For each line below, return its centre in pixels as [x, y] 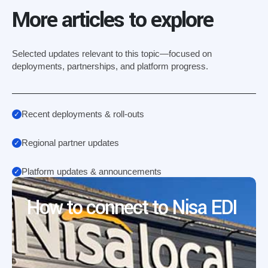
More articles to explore [112, 20]
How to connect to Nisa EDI [132, 208]
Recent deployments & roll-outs [83, 114]
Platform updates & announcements [92, 171]
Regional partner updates [70, 143]
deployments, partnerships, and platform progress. [110, 66]
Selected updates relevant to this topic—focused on [112, 54]
